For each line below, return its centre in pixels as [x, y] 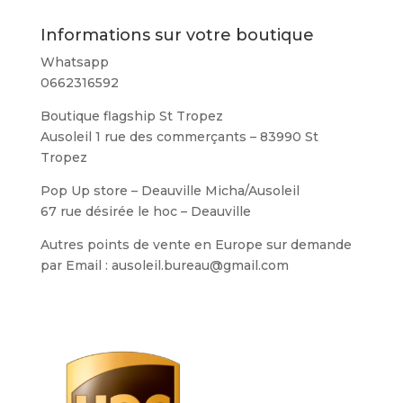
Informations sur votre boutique [177, 36]
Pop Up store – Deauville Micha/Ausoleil [170, 191]
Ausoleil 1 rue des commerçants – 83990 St [179, 137]
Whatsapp [74, 63]
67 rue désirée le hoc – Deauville [145, 212]
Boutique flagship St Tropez [131, 116]
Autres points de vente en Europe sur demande [196, 245]
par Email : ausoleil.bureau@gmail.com [164, 266]
